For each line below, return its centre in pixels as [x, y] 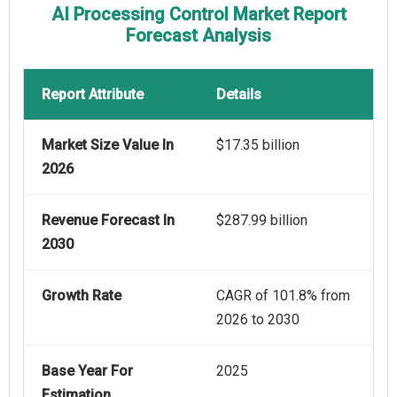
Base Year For [87, 371]
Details [239, 95]
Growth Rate [82, 296]
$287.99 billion [262, 221]
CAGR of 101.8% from [283, 296]
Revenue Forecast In [108, 221]
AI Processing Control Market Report [198, 15]
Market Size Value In [108, 145]
